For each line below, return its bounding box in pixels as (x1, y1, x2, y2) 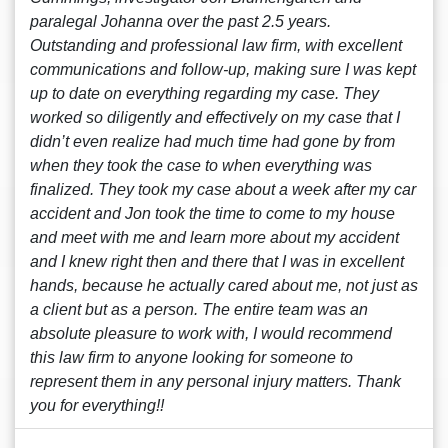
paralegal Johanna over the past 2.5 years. (30, 13, 331, 30)
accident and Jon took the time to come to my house (30, 205, 395, 222)
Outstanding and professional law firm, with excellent (30, 37, 402, 54)
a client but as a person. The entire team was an (30, 301, 368, 318)
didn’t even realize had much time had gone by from (30, 133, 395, 150)
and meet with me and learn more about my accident (30, 229, 399, 246)
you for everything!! (30, 397, 164, 414)
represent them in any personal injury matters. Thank (30, 373, 401, 390)
